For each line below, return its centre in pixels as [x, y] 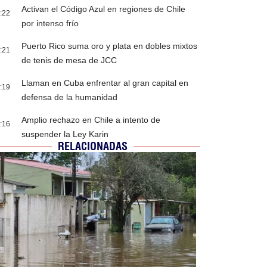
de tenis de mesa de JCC [69, 60]
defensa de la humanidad [70, 97]
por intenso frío [50, 24]
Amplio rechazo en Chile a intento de [91, 120]
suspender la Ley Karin [65, 134]
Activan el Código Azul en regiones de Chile [104, 9]
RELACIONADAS [93, 147]
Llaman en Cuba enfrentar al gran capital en [105, 83]
